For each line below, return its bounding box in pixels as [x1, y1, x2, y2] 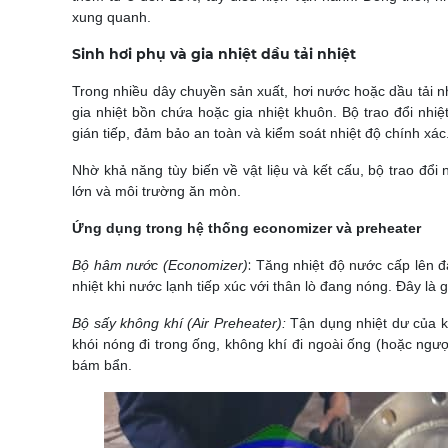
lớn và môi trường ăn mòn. [72, 183, 241, 199]
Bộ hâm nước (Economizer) [72, 257, 248, 273]
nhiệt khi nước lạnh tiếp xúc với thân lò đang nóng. [72, 278, 396, 294]
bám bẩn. [72, 357, 132, 373]
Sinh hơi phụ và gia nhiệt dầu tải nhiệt [72, 45, 356, 63]
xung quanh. [72, 9, 151, 25]
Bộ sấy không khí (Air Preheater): [72, 315, 290, 331]
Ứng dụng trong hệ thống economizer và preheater [72, 220, 421, 236]
